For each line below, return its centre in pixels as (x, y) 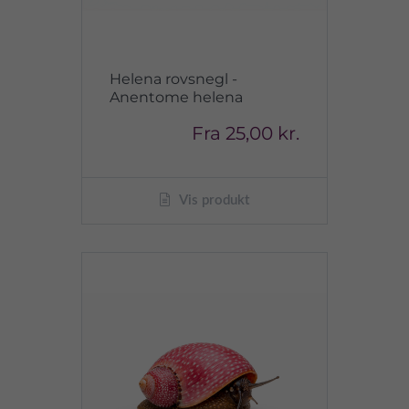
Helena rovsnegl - (173, 79)
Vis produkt (213, 200)
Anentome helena (176, 97)
